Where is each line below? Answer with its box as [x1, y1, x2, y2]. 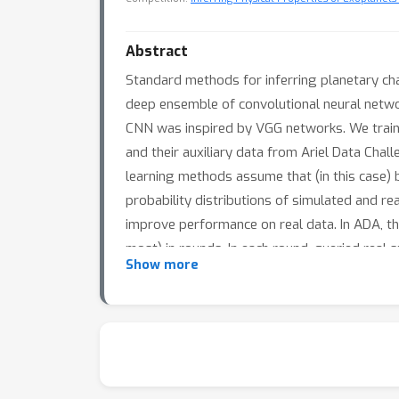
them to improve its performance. [126, 264, 330, 281]
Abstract [126, 42, 188, 61]
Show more [126, 256, 199, 273]
